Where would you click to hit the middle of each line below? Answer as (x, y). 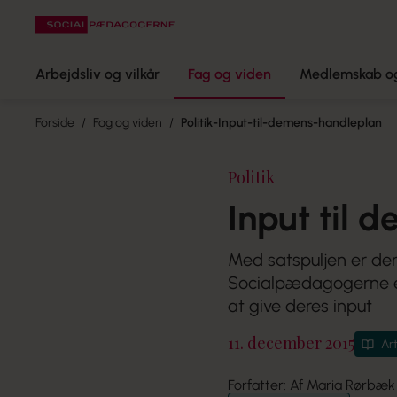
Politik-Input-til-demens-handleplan (281, 123)
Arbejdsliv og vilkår (97, 74)
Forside (55, 123)
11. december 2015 (292, 343)
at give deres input (300, 306)
